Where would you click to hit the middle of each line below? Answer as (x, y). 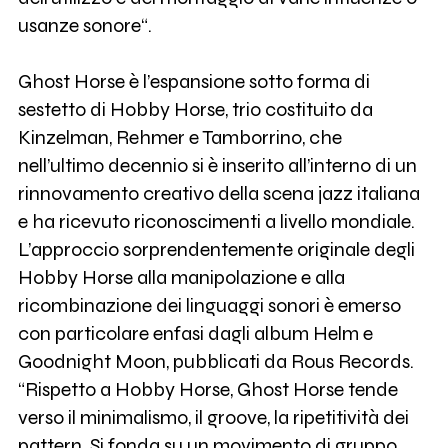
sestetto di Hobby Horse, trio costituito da (195, 110)
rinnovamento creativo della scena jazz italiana (218, 194)
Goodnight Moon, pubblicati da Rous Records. (215, 362)
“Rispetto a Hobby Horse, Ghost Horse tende (207, 390)
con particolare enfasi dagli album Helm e (195, 334)
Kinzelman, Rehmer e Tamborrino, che (179, 138)
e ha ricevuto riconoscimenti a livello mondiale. (216, 222)
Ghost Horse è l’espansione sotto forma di (193, 82)
